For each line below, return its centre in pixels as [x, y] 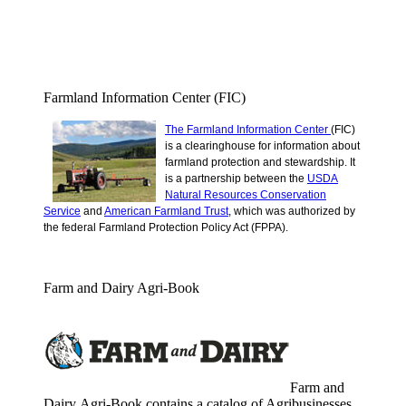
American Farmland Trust [166, 211]
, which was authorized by [292, 211]
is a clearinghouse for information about [262, 145]
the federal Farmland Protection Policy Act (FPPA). [167, 227]
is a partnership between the [236, 178]
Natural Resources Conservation [246, 194]
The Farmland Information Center [248, 129]
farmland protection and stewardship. [256, 162]
